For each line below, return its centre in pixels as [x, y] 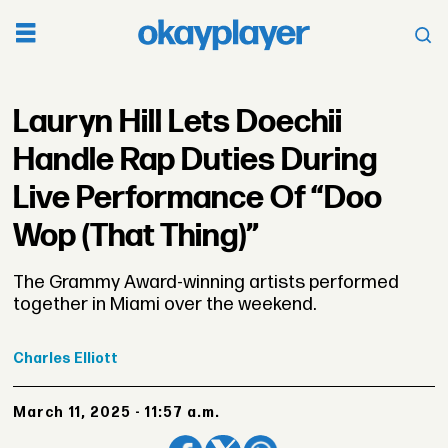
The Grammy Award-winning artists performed [206, 282]
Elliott [96, 359]
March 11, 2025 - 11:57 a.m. [123, 412]
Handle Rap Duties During [195, 160]
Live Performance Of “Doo [198, 198]
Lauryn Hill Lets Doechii [178, 122]
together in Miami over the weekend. [165, 304]
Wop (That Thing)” [136, 236]
